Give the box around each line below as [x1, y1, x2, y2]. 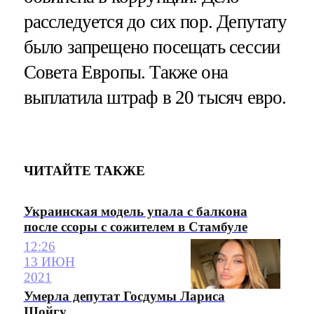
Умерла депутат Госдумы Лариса [23, 289, 225, 304]
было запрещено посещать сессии [23, 36, 280, 58]
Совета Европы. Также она [23, 62, 228, 83]
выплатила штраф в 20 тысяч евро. [23, 87, 287, 109]
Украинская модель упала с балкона [23, 203, 247, 219]
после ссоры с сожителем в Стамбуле [23, 219, 247, 234]
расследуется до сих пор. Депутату [23, 11, 287, 33]
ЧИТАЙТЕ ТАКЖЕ [23, 163, 145, 178]
